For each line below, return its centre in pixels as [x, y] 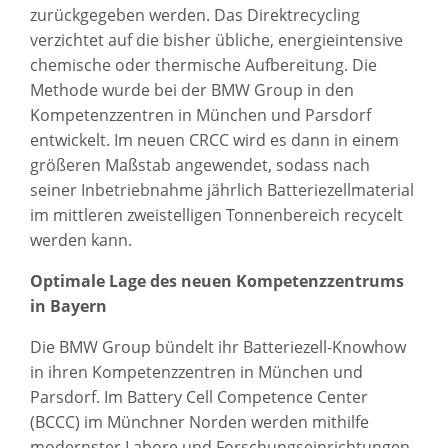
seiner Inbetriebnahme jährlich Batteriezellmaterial [222, 189]
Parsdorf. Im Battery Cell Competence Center [199, 396]
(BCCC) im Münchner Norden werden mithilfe [199, 421]
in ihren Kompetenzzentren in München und [196, 371]
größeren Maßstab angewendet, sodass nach [200, 164]
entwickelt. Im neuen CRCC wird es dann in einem [214, 139]
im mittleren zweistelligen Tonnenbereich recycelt [216, 214]
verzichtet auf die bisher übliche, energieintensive [216, 39]
